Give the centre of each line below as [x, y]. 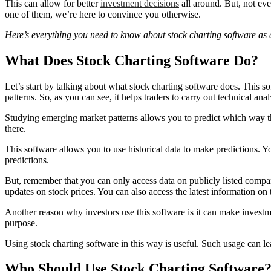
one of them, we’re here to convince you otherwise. [103, 14]
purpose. [21, 223]
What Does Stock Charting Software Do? [132, 60]
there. [15, 128]
